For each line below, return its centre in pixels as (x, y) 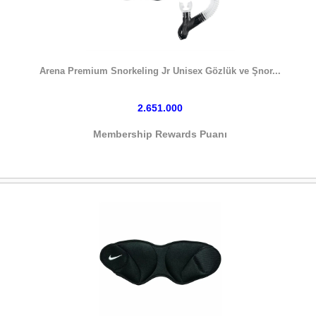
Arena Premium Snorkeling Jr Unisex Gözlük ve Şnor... (160, 71)
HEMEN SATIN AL (160, 58)
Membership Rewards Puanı (160, 134)
